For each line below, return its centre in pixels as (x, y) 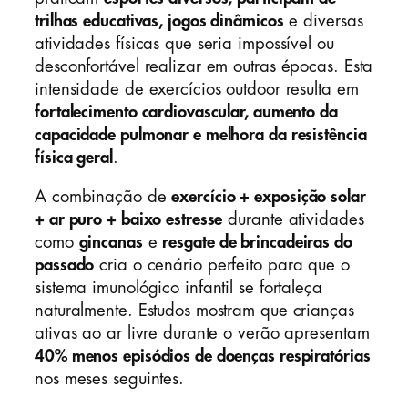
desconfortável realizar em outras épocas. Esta (204, 66)
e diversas (323, 20)
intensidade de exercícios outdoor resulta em (197, 89)
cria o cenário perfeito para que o (222, 265)
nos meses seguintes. (109, 379)
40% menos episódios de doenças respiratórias (203, 357)
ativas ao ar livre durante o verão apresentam (202, 334)
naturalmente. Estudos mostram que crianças (194, 311)
